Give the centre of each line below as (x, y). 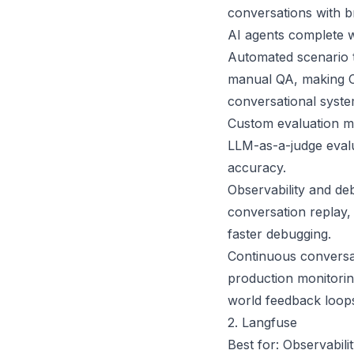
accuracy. (257, 168)
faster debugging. (279, 234)
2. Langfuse (262, 322)
